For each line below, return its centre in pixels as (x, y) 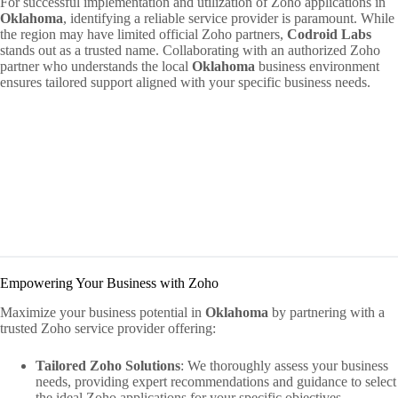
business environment (317, 66)
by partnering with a (326, 312)
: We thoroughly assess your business (284, 365)
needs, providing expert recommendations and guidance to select (216, 381)
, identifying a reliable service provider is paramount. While (229, 18)
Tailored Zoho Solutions (108, 365)
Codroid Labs (329, 34)
